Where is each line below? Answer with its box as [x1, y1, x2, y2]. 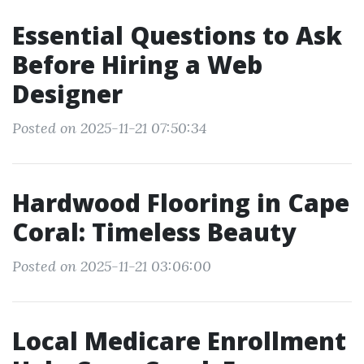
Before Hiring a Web [12, 48, 262, 81]
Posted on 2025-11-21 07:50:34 [12, 119, 206, 137]
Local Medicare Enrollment [12, 324, 346, 357]
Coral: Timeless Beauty [12, 215, 296, 249]
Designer [12, 77, 123, 110]
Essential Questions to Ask [12, 19, 342, 52]
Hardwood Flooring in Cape [12, 186, 349, 219]
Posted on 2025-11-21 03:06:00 [12, 257, 211, 275]
